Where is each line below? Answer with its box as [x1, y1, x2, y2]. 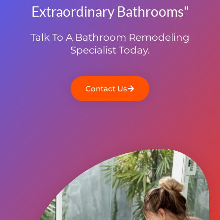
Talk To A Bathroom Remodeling [30, 31, 190, 43]
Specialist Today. [70, 44, 150, 56]
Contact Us [85, 83, 127, 93]
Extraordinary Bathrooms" [31, 2, 189, 20]
